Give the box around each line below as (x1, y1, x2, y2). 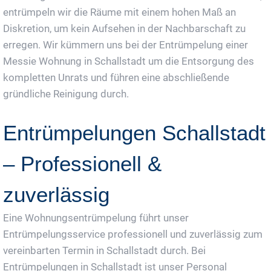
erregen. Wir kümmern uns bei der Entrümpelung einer (3, 38, 248, 51)
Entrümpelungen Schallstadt (3, 120, 266, 145)
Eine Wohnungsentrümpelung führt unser (3, 211, 189, 224)
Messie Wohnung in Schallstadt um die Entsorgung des (3, 54, 254, 67)
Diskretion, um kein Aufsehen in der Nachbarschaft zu (3, 22, 246, 34)
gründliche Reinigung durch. (3, 87, 129, 100)
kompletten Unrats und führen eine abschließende (3, 71, 229, 83)
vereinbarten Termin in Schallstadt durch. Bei (3, 244, 206, 256)
